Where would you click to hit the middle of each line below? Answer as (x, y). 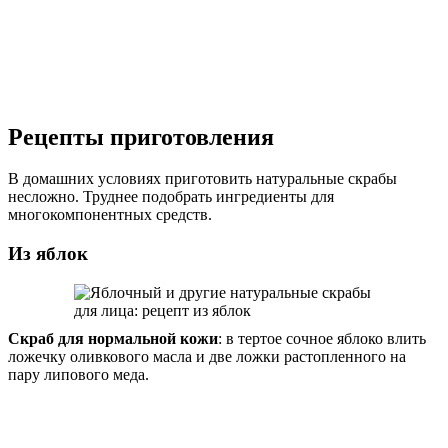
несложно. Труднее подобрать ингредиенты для (171, 197)
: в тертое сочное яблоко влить (322, 338)
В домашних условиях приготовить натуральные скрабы (202, 179)
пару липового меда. (78, 374)
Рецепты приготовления (141, 136)
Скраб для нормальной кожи (113, 338)
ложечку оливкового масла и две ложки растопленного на (207, 356)
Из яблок (48, 254)
